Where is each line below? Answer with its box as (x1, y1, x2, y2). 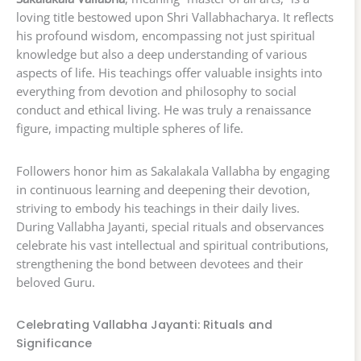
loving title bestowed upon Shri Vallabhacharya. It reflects (16, 9, 334, 26)
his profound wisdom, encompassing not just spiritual (16, 27, 315, 44)
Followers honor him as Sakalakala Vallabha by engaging (16, 163, 330, 180)
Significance (16, 335, 92, 352)
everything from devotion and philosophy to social (16, 83, 297, 100)
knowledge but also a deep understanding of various (16, 46, 307, 63)
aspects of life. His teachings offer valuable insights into (16, 64, 322, 81)
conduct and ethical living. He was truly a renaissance (16, 102, 311, 118)
